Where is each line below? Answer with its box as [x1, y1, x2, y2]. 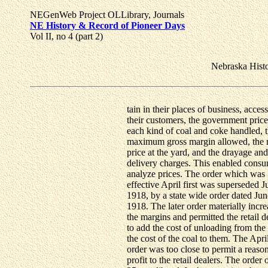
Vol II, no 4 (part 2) [30, 31, 103, 41]
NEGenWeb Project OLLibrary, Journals [30, 10, 184, 20]
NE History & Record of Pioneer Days [30, 20, 185, 31]
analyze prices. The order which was [127, 169, 265, 179]
